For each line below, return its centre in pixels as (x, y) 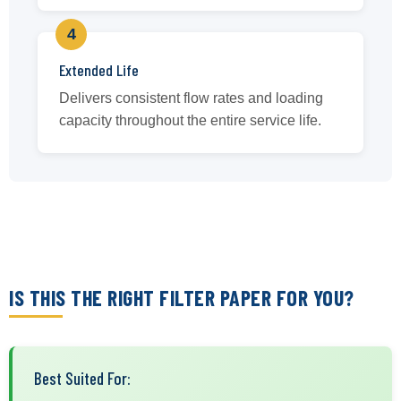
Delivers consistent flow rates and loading (191, 98)
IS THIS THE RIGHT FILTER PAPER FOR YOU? (182, 297)
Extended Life (99, 69)
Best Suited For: (82, 378)
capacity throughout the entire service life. (190, 120)
